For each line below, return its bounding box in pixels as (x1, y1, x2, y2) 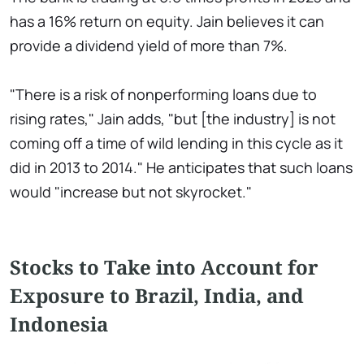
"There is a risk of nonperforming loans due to (10, 84, 317, 105)
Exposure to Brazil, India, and (10, 282, 304, 310)
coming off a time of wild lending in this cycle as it (10, 133, 343, 154)
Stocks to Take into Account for (10, 253, 318, 281)
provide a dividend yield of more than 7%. (10, 36, 288, 56)
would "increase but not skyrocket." (10, 182, 252, 202)
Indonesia (10, 310, 108, 338)
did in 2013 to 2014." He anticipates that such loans (10, 158, 353, 178)
